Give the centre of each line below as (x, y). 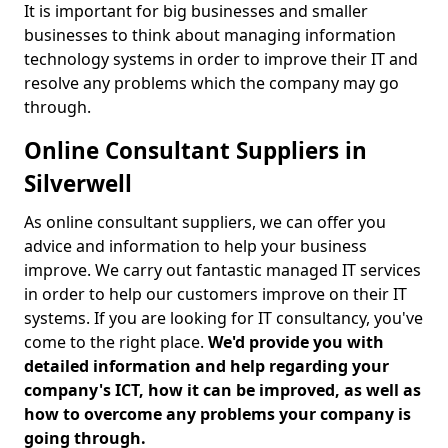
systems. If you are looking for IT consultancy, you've (223, 318)
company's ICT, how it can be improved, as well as (222, 390)
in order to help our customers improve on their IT (215, 294)
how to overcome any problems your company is (217, 414)
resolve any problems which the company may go (211, 83)
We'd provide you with (296, 342)
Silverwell (78, 183)
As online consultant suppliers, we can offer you (205, 222)
